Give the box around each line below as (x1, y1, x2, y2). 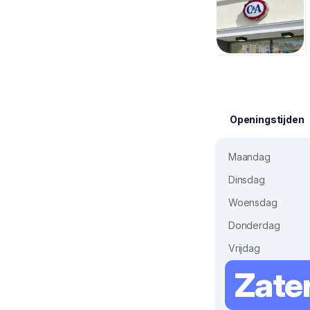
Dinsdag (228, 174, 265, 186)
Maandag (228, 151, 271, 163)
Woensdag (228, 197, 277, 209)
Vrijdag (228, 242, 260, 255)
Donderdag (228, 219, 280, 232)
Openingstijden (230, 113, 304, 126)
